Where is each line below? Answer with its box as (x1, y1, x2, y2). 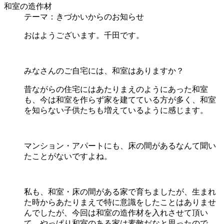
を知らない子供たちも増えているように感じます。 (24, 105, 208, 114)
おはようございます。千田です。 (24, 30, 144, 39)
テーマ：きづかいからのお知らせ (24, 12, 144, 21)
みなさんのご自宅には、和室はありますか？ (24, 66, 184, 75)
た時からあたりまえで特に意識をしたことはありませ (24, 197, 216, 206)
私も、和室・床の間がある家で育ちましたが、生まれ (24, 187, 216, 196)
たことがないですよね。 (24, 151, 112, 160)
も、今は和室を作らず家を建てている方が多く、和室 (24, 95, 216, 104)
